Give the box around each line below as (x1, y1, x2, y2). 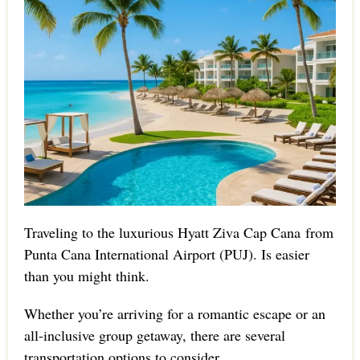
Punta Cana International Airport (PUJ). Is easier (23, 244, 309, 264)
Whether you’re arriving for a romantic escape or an (23, 304, 325, 324)
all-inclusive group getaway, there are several (23, 325, 285, 346)
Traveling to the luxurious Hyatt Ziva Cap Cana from (23, 223, 333, 243)
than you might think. (23, 266, 154, 286)
